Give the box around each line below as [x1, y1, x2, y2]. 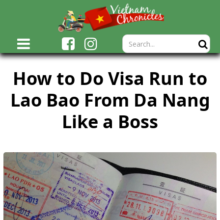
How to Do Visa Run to [13, 66, 207, 90]
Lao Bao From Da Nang [10, 88, 210, 112]
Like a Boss [62, 110, 158, 134]
